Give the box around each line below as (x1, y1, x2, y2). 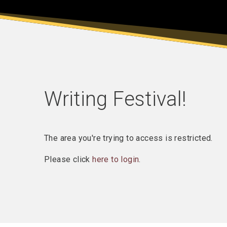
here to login (92, 155, 139, 164)
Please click (44, 155, 93, 164)
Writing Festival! (44, 87, 186, 111)
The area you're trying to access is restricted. (44, 133, 213, 143)
